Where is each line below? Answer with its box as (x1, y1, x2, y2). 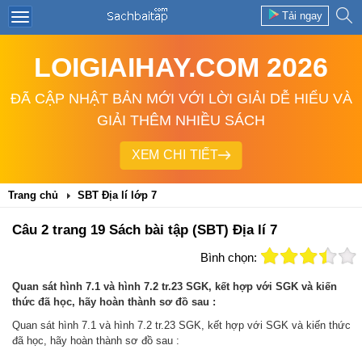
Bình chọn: (200, 250, 257, 264)
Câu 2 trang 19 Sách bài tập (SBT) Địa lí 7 (12, 222, 277, 238)
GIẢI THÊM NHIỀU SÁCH (97, 112, 265, 128)
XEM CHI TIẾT (131, 148, 218, 163)
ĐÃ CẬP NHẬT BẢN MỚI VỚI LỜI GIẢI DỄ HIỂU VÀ (10, 90, 352, 107)
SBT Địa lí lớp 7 (78, 189, 157, 201)
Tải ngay (282, 10, 322, 22)
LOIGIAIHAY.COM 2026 (34, 52, 328, 82)
